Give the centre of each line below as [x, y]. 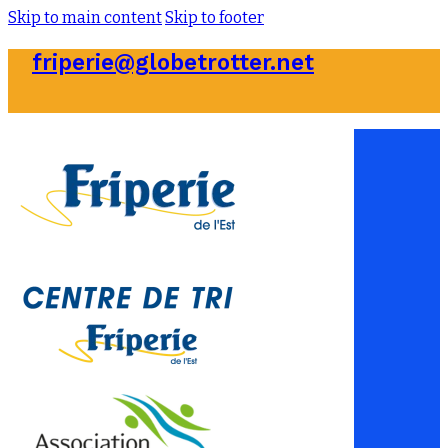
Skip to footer [214, 17]
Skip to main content [85, 17]
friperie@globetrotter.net [173, 62]
